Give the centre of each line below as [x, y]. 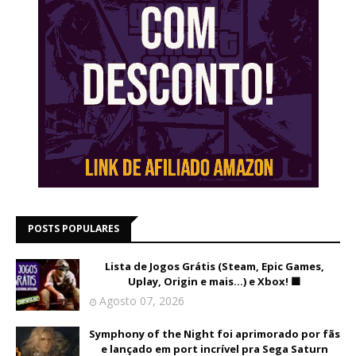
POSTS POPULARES [74, 229]
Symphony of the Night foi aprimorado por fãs [215, 334]
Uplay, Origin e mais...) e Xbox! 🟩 [215, 282]
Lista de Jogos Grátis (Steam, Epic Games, [215, 267]
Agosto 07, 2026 [142, 301]
